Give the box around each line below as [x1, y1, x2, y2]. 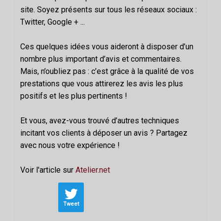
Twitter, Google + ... [20, 17, 85, 27]
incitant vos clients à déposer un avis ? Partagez [20, 128, 187, 138]
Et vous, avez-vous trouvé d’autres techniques [20, 115, 179, 125]
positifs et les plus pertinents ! [20, 91, 127, 101]
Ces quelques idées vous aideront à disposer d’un [20, 41, 193, 51]
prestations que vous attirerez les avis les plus [20, 78, 183, 88]
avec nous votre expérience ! [20, 140, 120, 150]
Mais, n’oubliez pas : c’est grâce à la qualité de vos [20, 66, 194, 76]
